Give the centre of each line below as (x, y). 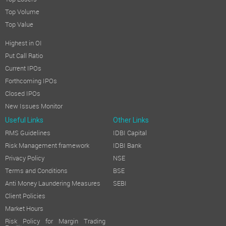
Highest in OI (23, 44)
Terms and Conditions (36, 172)
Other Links (131, 121)
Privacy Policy (25, 159)
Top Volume (22, 13)
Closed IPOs (23, 95)
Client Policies (25, 197)
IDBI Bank (127, 147)
